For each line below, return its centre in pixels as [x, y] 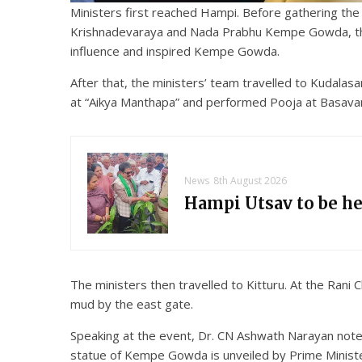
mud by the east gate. [132, 304]
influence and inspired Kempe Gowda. [175, 51]
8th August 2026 [250, 181]
